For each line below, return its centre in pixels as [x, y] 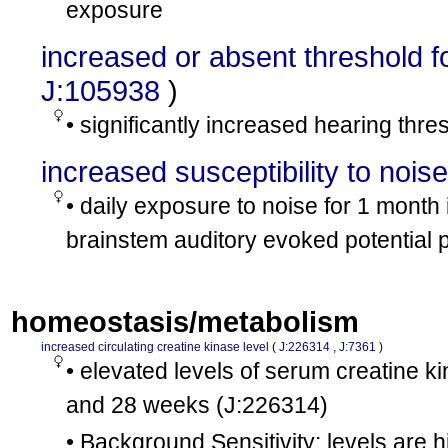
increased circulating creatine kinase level [155, 347]
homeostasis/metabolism [185, 321]
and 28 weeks [138, 405]
